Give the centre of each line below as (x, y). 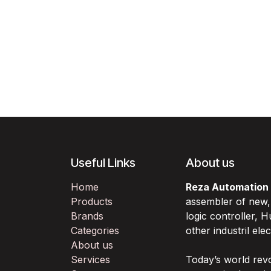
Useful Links (103, 162)
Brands (87, 216)
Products (92, 201)
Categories (95, 230)
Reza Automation (227, 187)
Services (90, 259)
